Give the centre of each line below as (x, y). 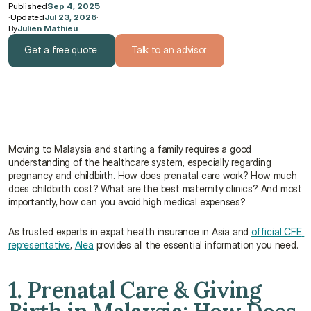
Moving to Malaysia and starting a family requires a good (130, 149)
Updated (27, 17)
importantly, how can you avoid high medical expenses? (127, 202)
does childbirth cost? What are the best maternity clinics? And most (155, 188)
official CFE (277, 232)
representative (40, 245)
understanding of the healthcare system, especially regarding (140, 162)
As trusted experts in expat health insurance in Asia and (130, 232)
